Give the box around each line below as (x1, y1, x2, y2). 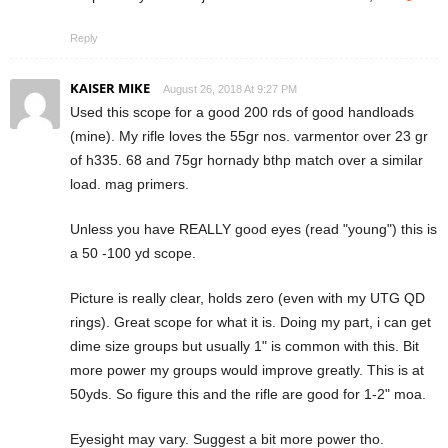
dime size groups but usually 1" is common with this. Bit (70, 338, 419, 355)
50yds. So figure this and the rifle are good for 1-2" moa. (70, 386, 426, 403)
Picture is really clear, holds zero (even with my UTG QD (70, 290, 425, 307)
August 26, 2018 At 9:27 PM (163, 83, 297, 96)
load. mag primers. (70, 176, 189, 193)
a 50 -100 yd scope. (70, 245, 196, 262)
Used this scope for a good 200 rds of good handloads (70, 104, 414, 121)
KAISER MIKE (70, 79, 150, 98)
